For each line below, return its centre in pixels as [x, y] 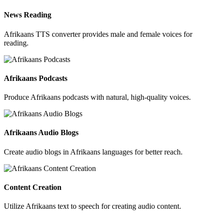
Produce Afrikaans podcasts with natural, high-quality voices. [97, 97]
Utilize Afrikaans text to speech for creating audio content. [93, 206]
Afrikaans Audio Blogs [41, 133]
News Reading [28, 15]
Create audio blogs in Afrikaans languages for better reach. [93, 152]
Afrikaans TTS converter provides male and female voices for [98, 34]
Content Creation [33, 187]
